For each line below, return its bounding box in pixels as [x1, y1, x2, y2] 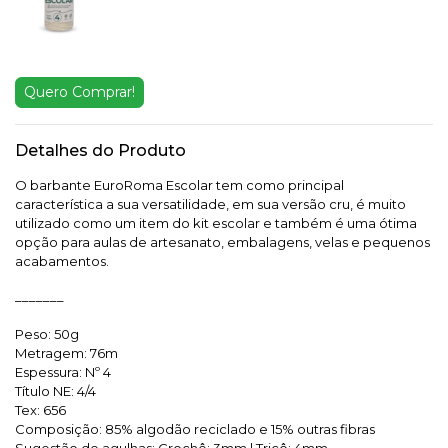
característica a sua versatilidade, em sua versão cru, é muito [15, 195, 406, 212]
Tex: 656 [15, 401, 66, 418]
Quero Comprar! [24, 82, 135, 101]
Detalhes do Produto [15, 140, 186, 160]
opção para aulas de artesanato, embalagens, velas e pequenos [15, 233, 430, 250]
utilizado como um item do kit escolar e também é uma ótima [15, 214, 417, 231]
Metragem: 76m [15, 344, 118, 361]
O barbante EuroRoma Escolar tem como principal [15, 176, 344, 193]
